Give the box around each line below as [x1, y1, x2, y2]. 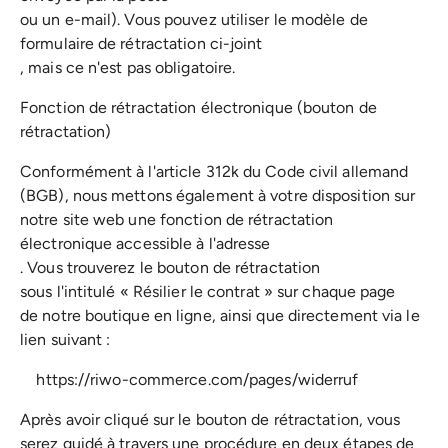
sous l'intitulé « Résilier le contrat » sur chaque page [20, 281, 396, 301]
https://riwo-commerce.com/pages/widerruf [20, 369, 359, 389]
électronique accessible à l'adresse [20, 233, 271, 253]
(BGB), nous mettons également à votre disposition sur [20, 185, 416, 205]
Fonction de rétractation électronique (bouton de [20, 97, 377, 117]
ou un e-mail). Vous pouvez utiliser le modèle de [20, 9, 368, 29]
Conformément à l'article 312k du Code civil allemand [20, 161, 409, 181]
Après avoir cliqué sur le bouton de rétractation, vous [20, 409, 401, 429]
